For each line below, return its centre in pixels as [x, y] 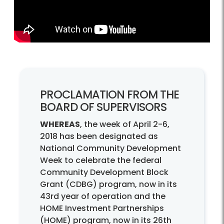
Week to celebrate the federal [101, 160]
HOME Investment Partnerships [102, 208]
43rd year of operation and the [103, 196]
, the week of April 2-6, [125, 124]
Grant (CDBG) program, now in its [108, 184]
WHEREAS [60, 124]
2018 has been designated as [99, 136]
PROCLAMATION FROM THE [109, 94]
